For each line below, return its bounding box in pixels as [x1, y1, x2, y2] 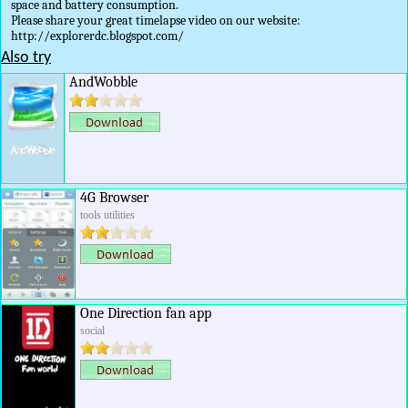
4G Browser [80, 189, 148, 206]
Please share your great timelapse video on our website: [11, 13, 301, 28]
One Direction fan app [80, 305, 211, 321]
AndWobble [68, 74, 138, 90]
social [80, 324, 105, 337]
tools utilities [80, 209, 135, 221]
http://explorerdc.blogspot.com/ [11, 28, 185, 44]
